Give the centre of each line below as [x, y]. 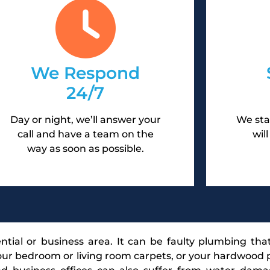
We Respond [86, 73]
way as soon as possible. [85, 148]
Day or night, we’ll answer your [85, 119]
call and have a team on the [85, 134]
